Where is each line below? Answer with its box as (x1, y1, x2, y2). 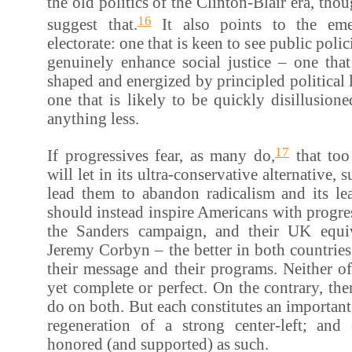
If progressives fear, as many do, (47, 145, 275, 164)
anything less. (47, 109, 139, 128)
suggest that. (47, 15, 137, 34)
